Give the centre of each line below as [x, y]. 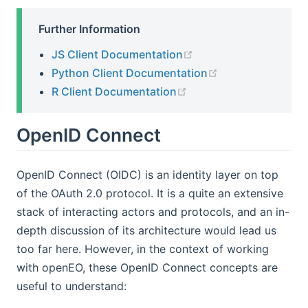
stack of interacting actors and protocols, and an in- [153, 212]
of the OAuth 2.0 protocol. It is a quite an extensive [150, 194]
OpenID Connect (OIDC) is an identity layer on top [147, 175]
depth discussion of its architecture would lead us [146, 231]
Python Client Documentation [130, 73]
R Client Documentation [114, 91]
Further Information [89, 29]
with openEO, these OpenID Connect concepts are [147, 268]
